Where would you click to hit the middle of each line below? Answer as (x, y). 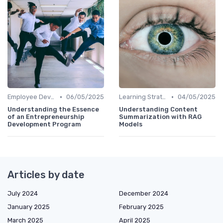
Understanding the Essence (53, 110)
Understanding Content (158, 110)
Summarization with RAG (160, 117)
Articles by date (46, 175)
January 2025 (29, 207)
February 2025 (141, 207)
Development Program (44, 124)
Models (131, 124)
